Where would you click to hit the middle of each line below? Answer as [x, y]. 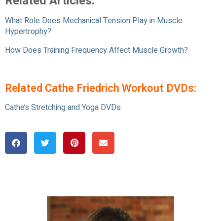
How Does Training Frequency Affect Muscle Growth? [96, 51]
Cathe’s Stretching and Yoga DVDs [63, 108]
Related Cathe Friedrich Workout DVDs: [101, 89]
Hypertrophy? [28, 32]
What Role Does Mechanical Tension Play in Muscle [94, 21]
